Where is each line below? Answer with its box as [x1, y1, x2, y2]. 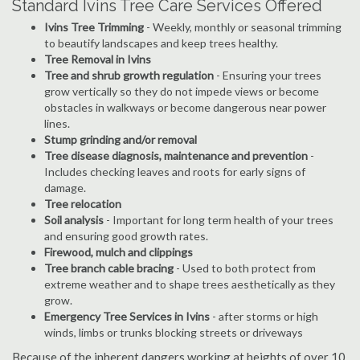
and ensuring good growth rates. [44, 229, 208, 243]
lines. [44, 117, 70, 130]
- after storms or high [210, 309, 318, 323]
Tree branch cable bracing [44, 261, 174, 275]
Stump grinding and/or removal [44, 133, 197, 146]
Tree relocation [44, 197, 121, 211]
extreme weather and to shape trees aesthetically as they [44, 277, 335, 291]
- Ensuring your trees [214, 68, 321, 82]
